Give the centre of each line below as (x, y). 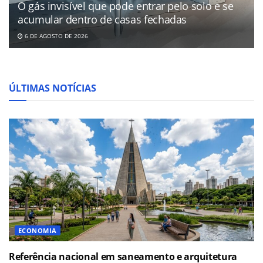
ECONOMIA (38, 231)
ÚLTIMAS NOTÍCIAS (53, 88)
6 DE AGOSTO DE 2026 (55, 36)
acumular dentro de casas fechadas (102, 20)
